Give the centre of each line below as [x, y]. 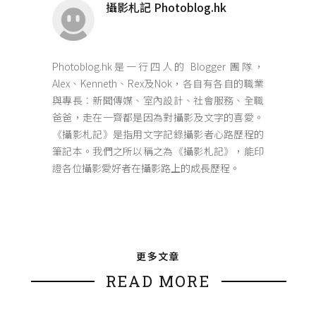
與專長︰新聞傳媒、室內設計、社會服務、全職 [158, 100]
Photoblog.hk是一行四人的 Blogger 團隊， [158, 66]
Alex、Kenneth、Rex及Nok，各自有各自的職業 [158, 83]
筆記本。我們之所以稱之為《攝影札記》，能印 [158, 151]
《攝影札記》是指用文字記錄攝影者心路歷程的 [158, 134]
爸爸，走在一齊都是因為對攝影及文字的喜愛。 [158, 117]
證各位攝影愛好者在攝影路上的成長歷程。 [146, 168]
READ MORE [158, 281]
